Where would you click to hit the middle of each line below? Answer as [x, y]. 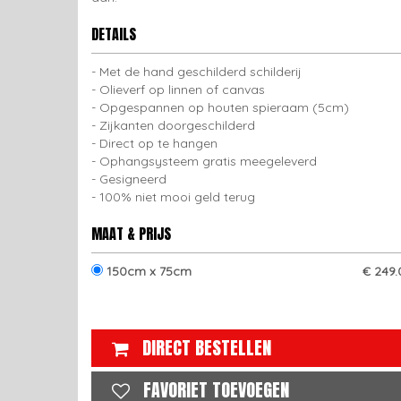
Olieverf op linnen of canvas [182, 90]
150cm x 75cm [147, 271]
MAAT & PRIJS [131, 234]
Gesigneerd [133, 179]
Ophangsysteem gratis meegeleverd [208, 161]
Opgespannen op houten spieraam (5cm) [224, 107]
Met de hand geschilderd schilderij [200, 72]
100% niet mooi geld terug [177, 197]
